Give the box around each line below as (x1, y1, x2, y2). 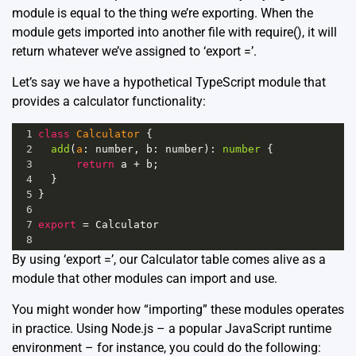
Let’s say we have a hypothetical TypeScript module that (12, 75, 326, 91)
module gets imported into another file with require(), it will (12, 25, 337, 41)
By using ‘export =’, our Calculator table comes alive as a (12, 252, 326, 268)
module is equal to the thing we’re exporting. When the (12, 6, 313, 21)
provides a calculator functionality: (12, 94, 206, 110)
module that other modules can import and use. (12, 271, 277, 287)
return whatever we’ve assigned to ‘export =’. (12, 44, 257, 60)
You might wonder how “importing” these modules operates (12, 302, 344, 318)
